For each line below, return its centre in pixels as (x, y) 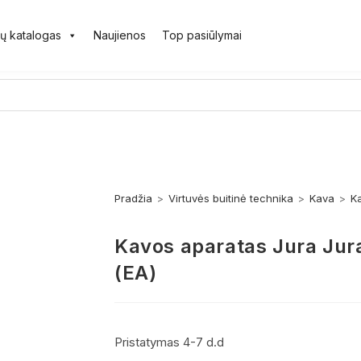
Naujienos (119, 35)
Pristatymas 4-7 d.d (169, 342)
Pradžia (133, 198)
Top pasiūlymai (201, 35)
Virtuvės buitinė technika (231, 198)
